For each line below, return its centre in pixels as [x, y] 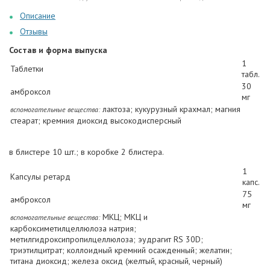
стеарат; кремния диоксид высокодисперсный [96, 120]
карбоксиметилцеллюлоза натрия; [73, 228]
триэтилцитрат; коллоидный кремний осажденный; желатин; [121, 250]
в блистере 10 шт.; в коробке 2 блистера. [86, 152]
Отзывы [34, 31]
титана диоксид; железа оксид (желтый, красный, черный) [116, 261]
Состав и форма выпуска [58, 50]
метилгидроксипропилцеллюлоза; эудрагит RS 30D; [107, 239]
